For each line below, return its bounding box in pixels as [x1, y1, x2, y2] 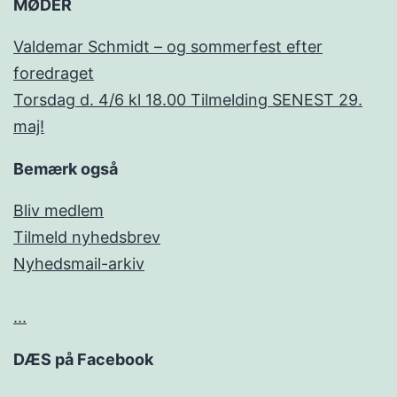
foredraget [13, 64, 94, 83]
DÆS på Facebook [13, 350, 153, 370]
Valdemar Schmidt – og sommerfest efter [13, 37, 323, 57]
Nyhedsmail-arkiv [13, 254, 144, 274]
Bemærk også [13, 160, 118, 179]
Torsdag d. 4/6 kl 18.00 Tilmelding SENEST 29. [13, 90, 362, 110]
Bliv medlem [13, 201, 104, 221]
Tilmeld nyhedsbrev [13, 228, 160, 247]
